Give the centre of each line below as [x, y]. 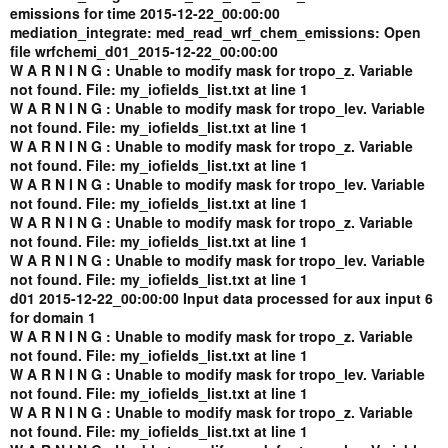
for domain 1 [53, 317]
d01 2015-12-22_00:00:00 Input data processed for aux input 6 [221, 298]
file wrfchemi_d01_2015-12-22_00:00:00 [144, 51]
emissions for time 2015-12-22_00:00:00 [145, 13]
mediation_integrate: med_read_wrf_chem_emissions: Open [215, 32]
